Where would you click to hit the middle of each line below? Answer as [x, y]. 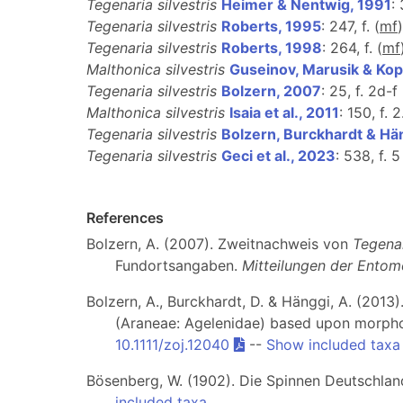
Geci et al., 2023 [278, 156]
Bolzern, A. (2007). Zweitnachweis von [219, 244]
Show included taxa [333, 345]
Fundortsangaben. [179, 265]
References [125, 218]
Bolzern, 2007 [271, 91]
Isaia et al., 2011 [284, 112]
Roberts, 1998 [272, 48]
